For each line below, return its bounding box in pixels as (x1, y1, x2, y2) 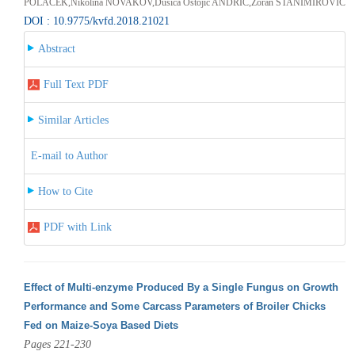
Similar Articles (37, 113, 109, 126)
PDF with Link (43, 220, 112, 233)
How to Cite (37, 185, 93, 197)
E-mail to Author (30, 149, 108, 162)
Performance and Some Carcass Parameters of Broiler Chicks (23, 300, 326, 312)
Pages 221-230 (23, 338, 91, 350)
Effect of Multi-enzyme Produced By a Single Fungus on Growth (23, 281, 338, 293)
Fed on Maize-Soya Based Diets (23, 319, 178, 331)
